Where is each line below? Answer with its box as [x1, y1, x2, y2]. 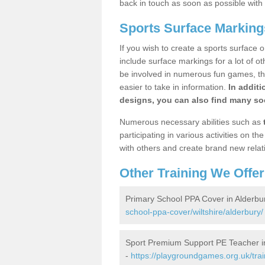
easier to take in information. [119, 82, 228, 92]
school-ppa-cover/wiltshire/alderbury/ [125, 207, 263, 216]
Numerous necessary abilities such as [119, 117, 263, 127]
